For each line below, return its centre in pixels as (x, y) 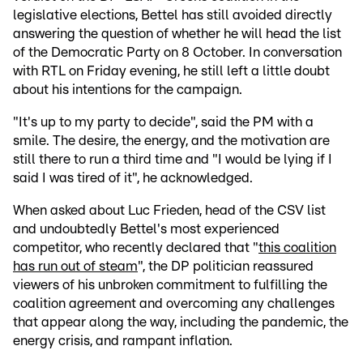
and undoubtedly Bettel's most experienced (146, 229)
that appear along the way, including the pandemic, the (181, 322)
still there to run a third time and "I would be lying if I (173, 160)
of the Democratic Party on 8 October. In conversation (177, 53)
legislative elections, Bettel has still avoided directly (173, 15)
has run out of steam (75, 267)
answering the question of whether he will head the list (177, 34)
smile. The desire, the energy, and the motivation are (171, 141)
